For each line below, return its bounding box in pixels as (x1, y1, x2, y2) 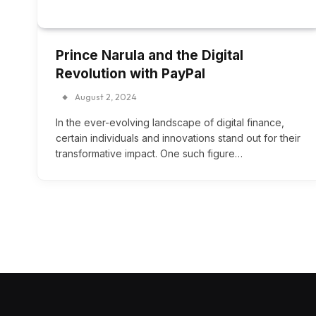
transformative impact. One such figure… (56, 147, 243, 160)
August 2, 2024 (75, 92, 137, 103)
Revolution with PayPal (56, 66, 205, 83)
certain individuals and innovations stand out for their (56, 132, 300, 145)
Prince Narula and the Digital (56, 47, 243, 64)
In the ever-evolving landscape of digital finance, (56, 116, 284, 129)
